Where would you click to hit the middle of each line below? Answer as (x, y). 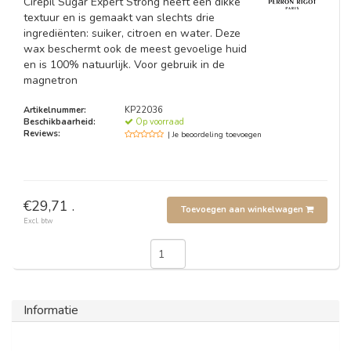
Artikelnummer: (55, 110)
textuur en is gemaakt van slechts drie (119, 18)
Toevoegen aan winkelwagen (242, 210)
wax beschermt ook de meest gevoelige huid (135, 49)
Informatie (51, 310)
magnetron (51, 80)
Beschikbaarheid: (60, 122)
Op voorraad (159, 122)
